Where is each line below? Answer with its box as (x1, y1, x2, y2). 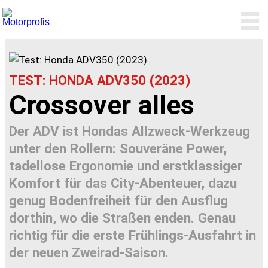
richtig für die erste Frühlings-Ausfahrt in (9, 227, 257, 243)
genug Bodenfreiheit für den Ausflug (9, 193, 229, 209)
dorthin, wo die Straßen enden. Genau (9, 210, 236, 226)
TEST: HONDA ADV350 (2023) (9, 72, 191, 88)
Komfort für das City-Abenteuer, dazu (9, 175, 237, 191)
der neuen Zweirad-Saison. (9, 245, 169, 261)
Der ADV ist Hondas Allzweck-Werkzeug (9, 123, 251, 139)
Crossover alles (9, 89, 195, 121)
